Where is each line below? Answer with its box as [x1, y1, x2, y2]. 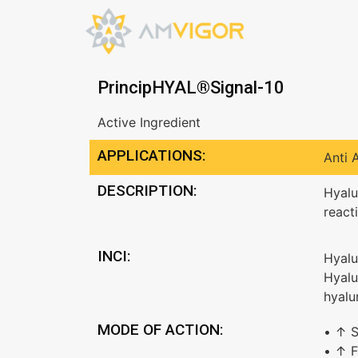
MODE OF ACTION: [97, 320, 223, 340]
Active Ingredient [97, 114, 201, 130]
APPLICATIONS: [97, 146, 205, 165]
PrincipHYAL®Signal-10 [97, 78, 284, 97]
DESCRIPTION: [97, 181, 197, 200]
